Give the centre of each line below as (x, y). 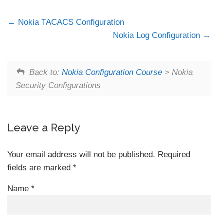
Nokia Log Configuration (158, 36)
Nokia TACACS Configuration (70, 22)
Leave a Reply (44, 128)
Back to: (45, 72)
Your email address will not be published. (81, 155)
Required (174, 155)
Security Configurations (58, 85)
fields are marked (40, 168)
